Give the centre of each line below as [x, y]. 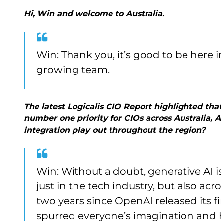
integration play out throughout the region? [116, 130]
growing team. [77, 70]
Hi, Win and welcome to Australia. [96, 14]
